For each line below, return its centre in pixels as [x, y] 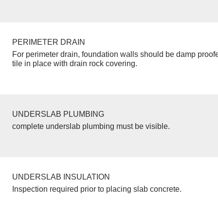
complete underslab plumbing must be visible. [91, 126]
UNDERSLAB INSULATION [61, 177]
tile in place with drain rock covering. [74, 63]
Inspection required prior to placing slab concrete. [97, 189]
